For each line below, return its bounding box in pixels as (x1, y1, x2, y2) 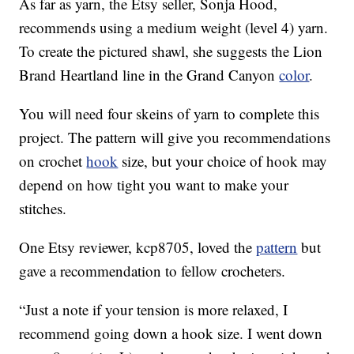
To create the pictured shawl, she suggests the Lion (19, 41, 323, 62)
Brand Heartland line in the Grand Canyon (19, 65, 280, 85)
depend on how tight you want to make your (19, 175, 289, 195)
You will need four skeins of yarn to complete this (19, 104, 320, 124)
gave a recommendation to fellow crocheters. (19, 261, 286, 281)
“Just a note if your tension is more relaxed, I (19, 299, 288, 320)
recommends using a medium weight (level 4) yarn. (19, 17, 329, 38)
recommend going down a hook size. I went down (19, 323, 323, 344)
